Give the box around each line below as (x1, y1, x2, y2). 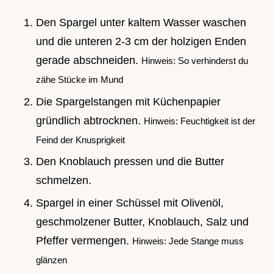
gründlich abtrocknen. (36, 114, 144, 127)
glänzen (36, 254, 67, 265)
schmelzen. (36, 174, 91, 187)
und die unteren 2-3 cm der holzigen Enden (36, 35, 246, 48)
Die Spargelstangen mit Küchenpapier (36, 95, 221, 108)
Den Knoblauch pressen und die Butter (36, 155, 224, 168)
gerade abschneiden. (36, 54, 141, 66)
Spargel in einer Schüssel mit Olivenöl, (36, 196, 224, 209)
